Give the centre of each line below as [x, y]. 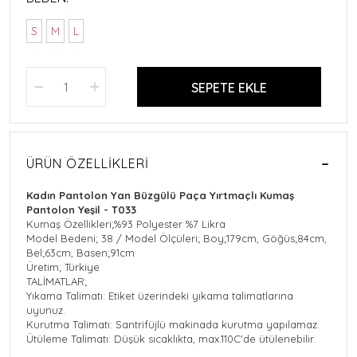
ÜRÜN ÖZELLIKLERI [88, 164]
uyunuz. [46, 310]
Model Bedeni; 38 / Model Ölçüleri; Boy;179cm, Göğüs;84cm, [177, 239]
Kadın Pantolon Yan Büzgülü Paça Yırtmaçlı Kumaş [160, 196]
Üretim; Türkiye [63, 267]
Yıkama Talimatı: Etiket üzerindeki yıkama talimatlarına [160, 296]
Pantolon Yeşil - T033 [81, 210]
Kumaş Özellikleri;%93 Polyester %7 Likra [126, 224]
